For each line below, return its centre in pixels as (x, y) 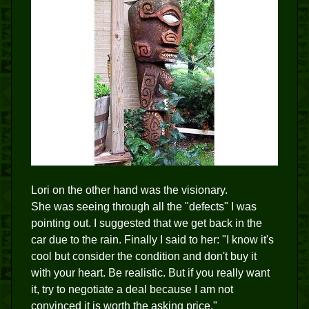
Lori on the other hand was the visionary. (129, 190)
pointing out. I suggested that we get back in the (147, 223)
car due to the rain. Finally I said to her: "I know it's (152, 239)
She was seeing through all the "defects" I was (144, 206)
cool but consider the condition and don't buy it (144, 256)
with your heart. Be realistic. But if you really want (150, 272)
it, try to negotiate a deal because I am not (132, 289)
